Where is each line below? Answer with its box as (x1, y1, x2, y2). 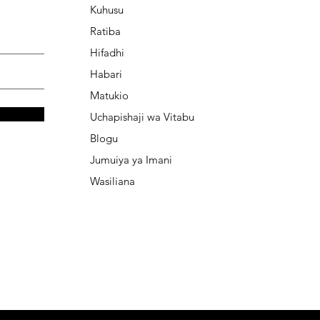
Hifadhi (90, 45, 125, 59)
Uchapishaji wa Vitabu (90, 109, 195, 124)
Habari (90, 66, 123, 81)
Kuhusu (90, 2, 124, 16)
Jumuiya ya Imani (90, 152, 173, 166)
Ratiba (90, 24, 124, 38)
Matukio (90, 88, 129, 102)
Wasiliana (90, 174, 136, 188)
